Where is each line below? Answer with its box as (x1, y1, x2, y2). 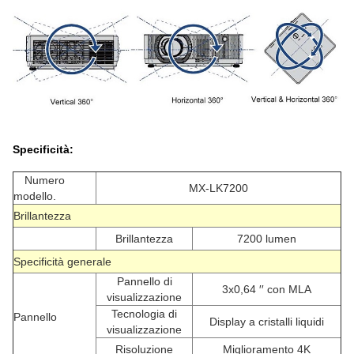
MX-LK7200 (189, 182, 248, 195)
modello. (13, 190, 56, 203)
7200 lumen (237, 232, 296, 246)
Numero (24, 174, 65, 187)
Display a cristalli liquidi (209, 315, 324, 329)
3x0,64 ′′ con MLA (222, 283, 311, 296)
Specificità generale (13, 255, 111, 269)
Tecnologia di (111, 307, 177, 321)
